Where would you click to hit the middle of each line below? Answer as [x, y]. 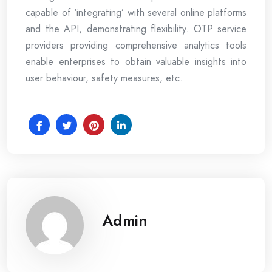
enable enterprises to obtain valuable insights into [136, 61]
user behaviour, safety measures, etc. [104, 78]
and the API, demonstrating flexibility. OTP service [136, 29]
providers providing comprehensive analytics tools [136, 45]
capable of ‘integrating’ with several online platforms [136, 12]
